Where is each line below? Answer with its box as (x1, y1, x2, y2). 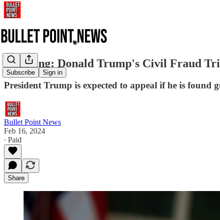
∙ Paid (4, 135, 22, 144)
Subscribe (6, 69, 35, 77)
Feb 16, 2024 (4, 126, 45, 135)
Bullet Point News (4, 117, 61, 126)
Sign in (43, 69, 62, 77)
